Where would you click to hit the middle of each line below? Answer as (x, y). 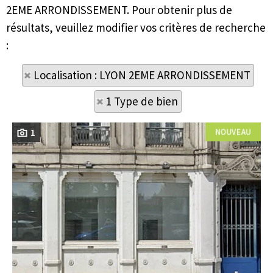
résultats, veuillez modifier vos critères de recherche (136, 27)
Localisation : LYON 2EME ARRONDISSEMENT (142, 75)
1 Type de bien (142, 101)
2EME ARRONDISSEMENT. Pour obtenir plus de (119, 10)
